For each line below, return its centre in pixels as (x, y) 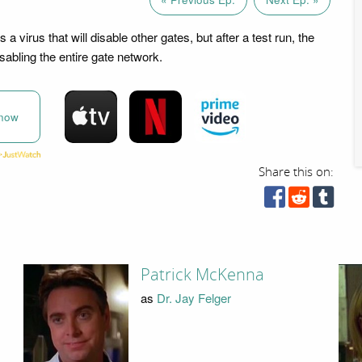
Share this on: (297, 172)
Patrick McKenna (202, 275)
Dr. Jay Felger (194, 297)
